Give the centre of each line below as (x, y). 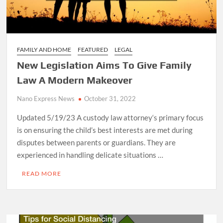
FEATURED (93, 49)
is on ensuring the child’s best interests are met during (105, 130)
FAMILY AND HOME (44, 49)
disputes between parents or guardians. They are (97, 142)
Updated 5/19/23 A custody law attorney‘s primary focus (111, 117)
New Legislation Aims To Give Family (105, 65)
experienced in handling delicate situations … (90, 155)
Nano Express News (46, 98)
